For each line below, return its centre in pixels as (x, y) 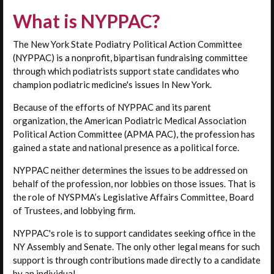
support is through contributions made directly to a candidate (137, 260)
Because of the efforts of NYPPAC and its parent (112, 107)
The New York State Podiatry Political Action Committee (128, 44)
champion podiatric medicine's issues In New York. (112, 84)
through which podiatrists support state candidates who (126, 71)
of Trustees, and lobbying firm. (74, 210)
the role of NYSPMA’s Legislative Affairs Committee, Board (133, 197)
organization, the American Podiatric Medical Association (130, 120)
